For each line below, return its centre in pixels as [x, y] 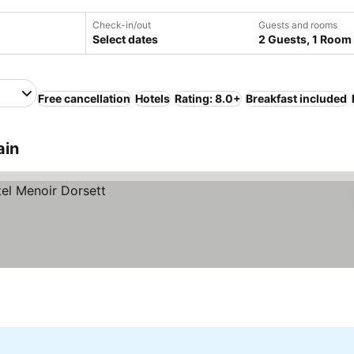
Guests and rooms [298, 25]
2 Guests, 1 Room [305, 39]
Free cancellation [84, 98]
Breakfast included [296, 98]
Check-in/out [122, 25]
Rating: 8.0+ [208, 98]
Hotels [153, 98]
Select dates [125, 39]
